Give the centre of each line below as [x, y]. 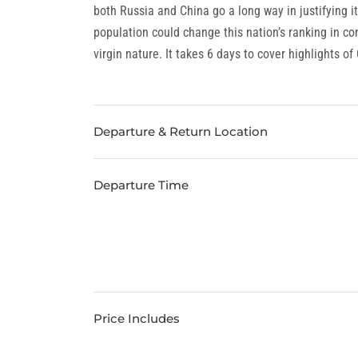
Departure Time [141, 185]
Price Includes [137, 318]
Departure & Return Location [181, 131]
